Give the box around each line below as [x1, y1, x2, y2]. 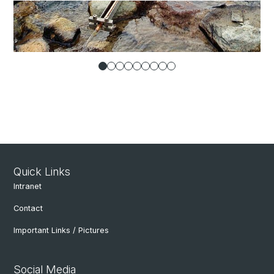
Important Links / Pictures [13, 226, 109, 235]
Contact [13, 204, 43, 213]
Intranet [13, 182, 42, 191]
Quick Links [13, 165, 70, 179]
